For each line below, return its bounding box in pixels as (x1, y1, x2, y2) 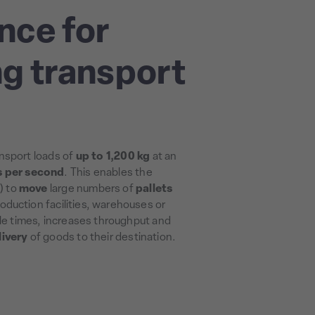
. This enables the (64, 167, 153, 179)
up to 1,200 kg (75, 151, 150, 163)
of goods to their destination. (27, 232, 176, 244)
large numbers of (47, 184, 136, 195)
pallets (136, 184, 173, 195)
